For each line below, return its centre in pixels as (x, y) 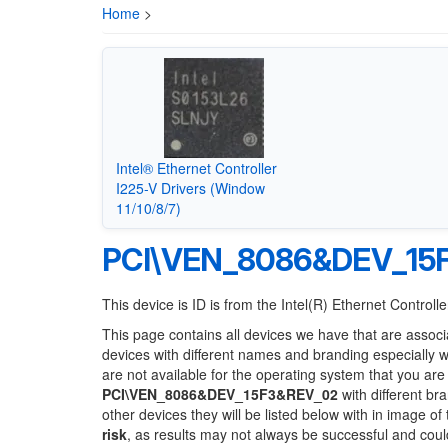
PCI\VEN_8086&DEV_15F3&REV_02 (220, 394)
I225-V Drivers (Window (190, 187)
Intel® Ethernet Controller (196, 167)
